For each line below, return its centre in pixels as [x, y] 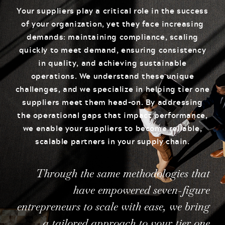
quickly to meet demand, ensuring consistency [113, 50]
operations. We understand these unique [113, 76]
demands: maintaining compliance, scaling [112, 37]
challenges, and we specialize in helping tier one [113, 89]
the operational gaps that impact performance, [113, 115]
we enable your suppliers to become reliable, [113, 128]
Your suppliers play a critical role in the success [113, 11]
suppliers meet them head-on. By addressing [113, 102]
